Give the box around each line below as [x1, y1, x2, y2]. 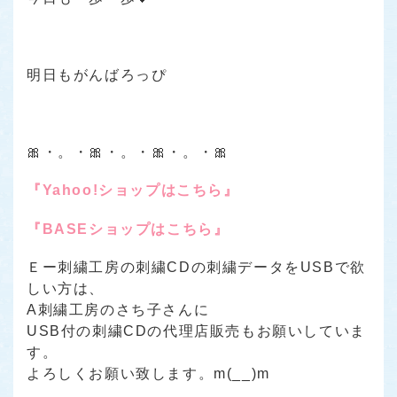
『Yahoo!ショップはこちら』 [27, 183, 239, 198]
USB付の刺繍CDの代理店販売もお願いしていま [27, 323, 366, 339]
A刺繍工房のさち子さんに [27, 302, 210, 318]
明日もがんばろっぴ [27, 67, 167, 83]
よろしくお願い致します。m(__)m [27, 366, 270, 382]
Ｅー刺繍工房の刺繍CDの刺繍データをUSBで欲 [27, 260, 366, 276]
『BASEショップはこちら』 [27, 221, 230, 237]
